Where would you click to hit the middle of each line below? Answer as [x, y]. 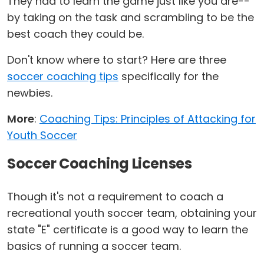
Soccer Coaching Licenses [100, 164]
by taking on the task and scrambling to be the [131, 17]
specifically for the [169, 76]
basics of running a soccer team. [94, 246]
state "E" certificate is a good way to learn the [128, 230]
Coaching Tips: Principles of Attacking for [148, 119]
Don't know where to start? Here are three [117, 60]
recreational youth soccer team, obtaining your [132, 213]
